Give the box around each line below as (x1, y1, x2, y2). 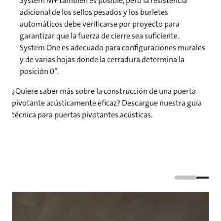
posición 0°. (20, 66, 59, 77)
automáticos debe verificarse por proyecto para (20, 19, 180, 30)
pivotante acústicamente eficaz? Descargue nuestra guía (12, 98, 202, 109)
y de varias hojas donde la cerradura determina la (20, 54, 184, 65)
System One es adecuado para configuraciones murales (20, 42, 205, 53)
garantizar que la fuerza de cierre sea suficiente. (20, 31, 179, 41)
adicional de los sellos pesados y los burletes (20, 7, 168, 18)
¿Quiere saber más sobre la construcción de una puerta (12, 86, 196, 97)
